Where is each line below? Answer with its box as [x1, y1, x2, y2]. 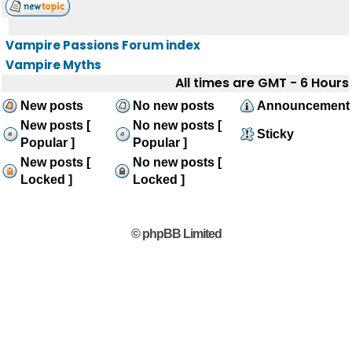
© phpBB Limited [130, 227, 222, 240]
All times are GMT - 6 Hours [175, 74, 349, 92]
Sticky [257, 127, 294, 141]
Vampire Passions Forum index [5, 37, 200, 53]
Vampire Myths [5, 57, 101, 73]
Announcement [257, 99, 350, 112]
